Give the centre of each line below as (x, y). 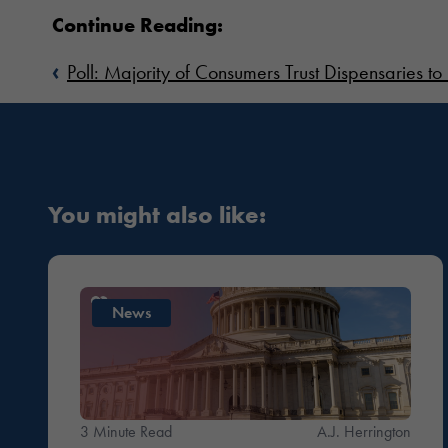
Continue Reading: (137, 25)
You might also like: (157, 215)
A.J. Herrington (363, 431)
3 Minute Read (126, 431)
